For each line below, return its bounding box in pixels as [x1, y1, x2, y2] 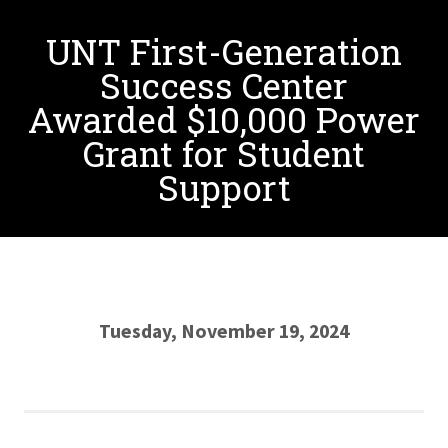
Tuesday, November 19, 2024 [99, 319, 349, 343]
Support [157, 165, 291, 210]
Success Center [100, 63, 348, 108]
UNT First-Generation [46, 29, 402, 74]
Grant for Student [83, 131, 365, 176]
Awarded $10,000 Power [28, 97, 420, 142]
